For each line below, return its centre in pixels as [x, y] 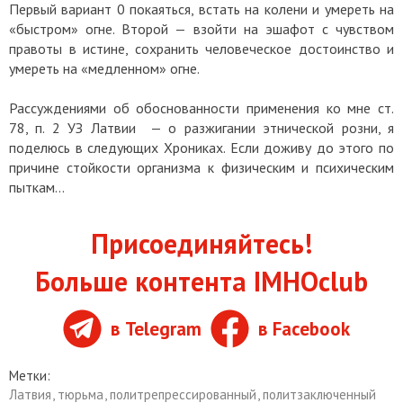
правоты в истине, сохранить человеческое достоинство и [201, 49]
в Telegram [156, 328]
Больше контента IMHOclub [201, 282]
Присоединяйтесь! [201, 244]
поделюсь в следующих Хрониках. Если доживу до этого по [201, 148]
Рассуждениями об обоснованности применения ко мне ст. [201, 108]
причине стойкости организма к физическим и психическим [201, 168]
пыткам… [38, 188]
